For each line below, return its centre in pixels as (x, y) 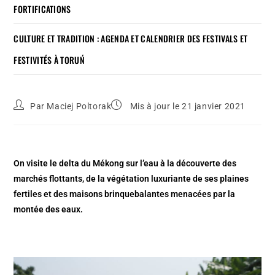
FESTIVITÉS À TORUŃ (49, 60)
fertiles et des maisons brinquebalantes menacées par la (125, 194)
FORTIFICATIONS (42, 9)
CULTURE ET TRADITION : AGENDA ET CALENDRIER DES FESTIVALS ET (131, 38)
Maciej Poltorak (79, 106)
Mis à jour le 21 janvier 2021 (187, 106)
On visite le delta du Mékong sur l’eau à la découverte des (125, 163)
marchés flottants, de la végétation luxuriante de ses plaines (131, 178)
